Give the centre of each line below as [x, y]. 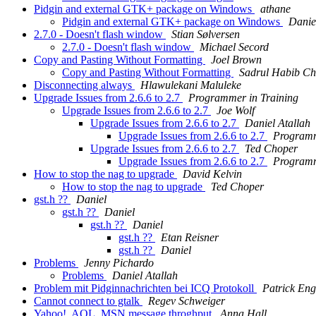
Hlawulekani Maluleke [191, 85]
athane [275, 9]
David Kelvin [212, 174]
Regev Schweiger [187, 301]
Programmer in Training [243, 98]
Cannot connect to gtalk [88, 301]
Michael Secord [234, 47]
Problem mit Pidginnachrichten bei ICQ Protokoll [145, 288]
